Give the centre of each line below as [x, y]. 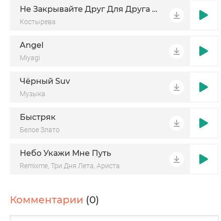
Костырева [38, 22]
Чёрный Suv [45, 81]
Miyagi [30, 58]
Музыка [33, 94]
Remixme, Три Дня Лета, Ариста [70, 166]
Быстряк [38, 117]
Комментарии [47, 200]
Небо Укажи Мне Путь [65, 153]
